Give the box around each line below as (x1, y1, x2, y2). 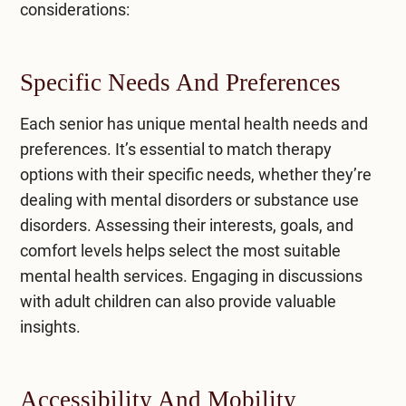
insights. (19, 316, 81, 336)
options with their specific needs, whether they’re (19, 164, 372, 184)
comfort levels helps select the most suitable (19, 240, 341, 260)
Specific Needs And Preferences (19, 68, 341, 96)
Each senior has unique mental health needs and (19, 113, 368, 133)
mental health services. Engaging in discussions (19, 266, 362, 285)
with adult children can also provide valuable (19, 291, 336, 311)
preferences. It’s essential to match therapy (19, 139, 332, 159)
